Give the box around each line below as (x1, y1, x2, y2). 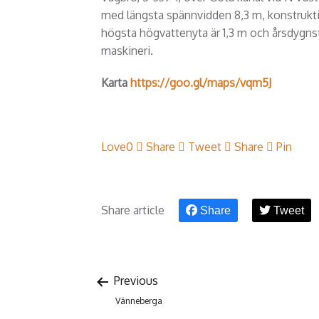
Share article (101, 203, 164, 218)
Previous (111, 273, 158, 288)
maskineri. (101, 43, 153, 58)
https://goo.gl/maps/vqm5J (130, 75, 271, 90)
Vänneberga (115, 295, 162, 306)
